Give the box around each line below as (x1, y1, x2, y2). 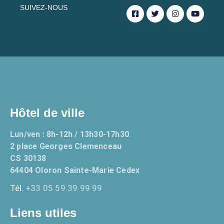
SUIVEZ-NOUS (20, 3, 67, 11)
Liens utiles (10, 205, 76, 219)
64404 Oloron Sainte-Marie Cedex (10, 165, 140, 175)
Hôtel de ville (10, 105, 84, 119)
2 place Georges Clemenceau (10, 141, 122, 151)
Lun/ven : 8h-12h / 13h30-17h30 (10, 129, 129, 139)
